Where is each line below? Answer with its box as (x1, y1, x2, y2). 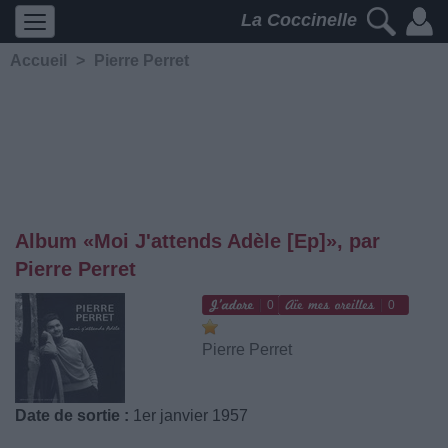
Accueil (10, 52, 67, 69)
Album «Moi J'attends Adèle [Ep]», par (15, 230, 380, 252)
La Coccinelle (241, 10, 362, 31)
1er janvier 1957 (129, 407, 248, 424)
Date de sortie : (15, 407, 129, 424)
